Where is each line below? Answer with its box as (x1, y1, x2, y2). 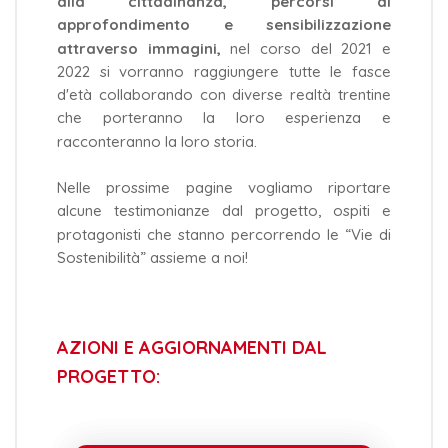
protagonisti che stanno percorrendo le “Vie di (57, 224, 391, 244)
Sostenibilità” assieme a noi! (57, 247, 248, 267)
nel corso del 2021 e (230, 38, 392, 58)
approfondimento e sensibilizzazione (57, 15, 391, 35)
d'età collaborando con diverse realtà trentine (57, 85, 391, 105)
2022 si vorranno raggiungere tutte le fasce (57, 62, 391, 82)
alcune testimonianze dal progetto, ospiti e (57, 201, 391, 221)
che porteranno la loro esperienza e (57, 108, 391, 128)
